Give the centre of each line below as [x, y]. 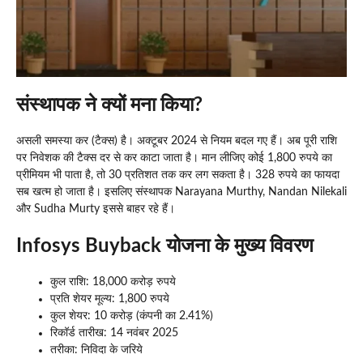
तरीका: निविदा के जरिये [96, 350]
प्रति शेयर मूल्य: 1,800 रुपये [110, 299]
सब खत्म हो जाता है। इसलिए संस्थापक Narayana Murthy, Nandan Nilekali [181, 192]
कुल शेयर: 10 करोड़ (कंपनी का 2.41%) [132, 316]
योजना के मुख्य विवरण [240, 247]
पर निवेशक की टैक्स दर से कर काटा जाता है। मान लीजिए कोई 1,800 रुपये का [174, 158]
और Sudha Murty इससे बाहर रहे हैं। [96, 209]
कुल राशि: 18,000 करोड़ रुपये [113, 282]
